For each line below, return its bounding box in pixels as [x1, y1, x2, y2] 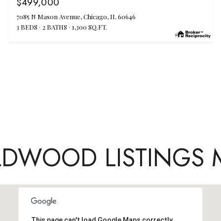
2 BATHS [42, 22, 67, 31]
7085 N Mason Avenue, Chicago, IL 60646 [16, 12, 136, 21]
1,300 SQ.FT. [72, 22, 107, 31]
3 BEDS [16, 22, 37, 31]
